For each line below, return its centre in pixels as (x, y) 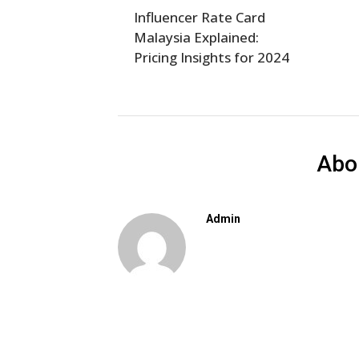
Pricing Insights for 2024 (212, 57)
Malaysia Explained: (196, 37)
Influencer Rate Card (200, 17)
